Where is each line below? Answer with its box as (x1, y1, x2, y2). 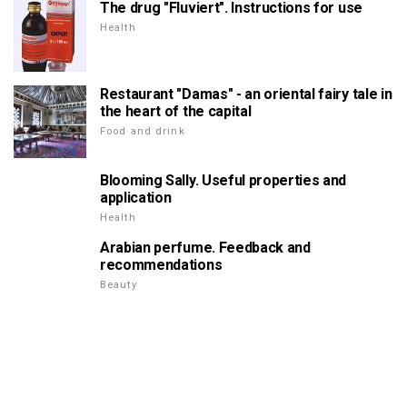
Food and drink (100, 125, 185, 138)
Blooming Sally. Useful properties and (100, 172, 347, 190)
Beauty (100, 279, 137, 292)
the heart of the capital (100, 103, 252, 121)
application (100, 189, 172, 207)
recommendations (100, 256, 223, 274)
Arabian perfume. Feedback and (100, 239, 311, 257)
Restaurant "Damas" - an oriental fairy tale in (100, 85, 392, 104)
